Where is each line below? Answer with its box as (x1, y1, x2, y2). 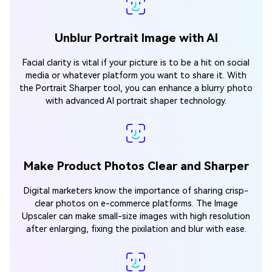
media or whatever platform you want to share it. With (25, 70, 246, 81)
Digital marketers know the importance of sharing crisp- (24, 186, 248, 197)
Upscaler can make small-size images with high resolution (22, 211, 250, 222)
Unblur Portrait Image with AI (54, 31, 218, 46)
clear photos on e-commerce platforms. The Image (34, 199, 238, 209)
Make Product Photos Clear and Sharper (23, 159, 249, 174)
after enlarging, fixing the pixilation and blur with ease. (25, 224, 246, 235)
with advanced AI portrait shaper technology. (46, 96, 226, 107)
